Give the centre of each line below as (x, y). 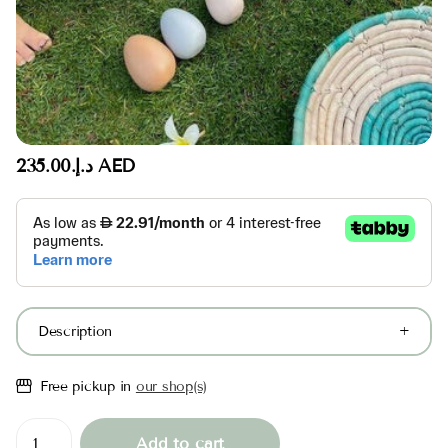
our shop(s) (171, 386)
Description (75, 331)
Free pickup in (87, 386)
